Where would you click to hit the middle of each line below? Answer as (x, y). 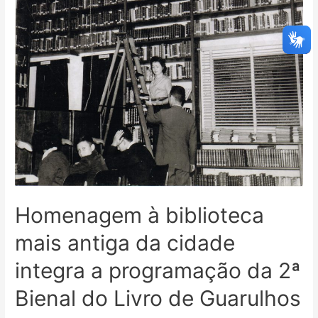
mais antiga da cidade (125, 243)
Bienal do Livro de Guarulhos (158, 298)
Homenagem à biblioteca (140, 215)
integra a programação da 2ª (158, 271)
